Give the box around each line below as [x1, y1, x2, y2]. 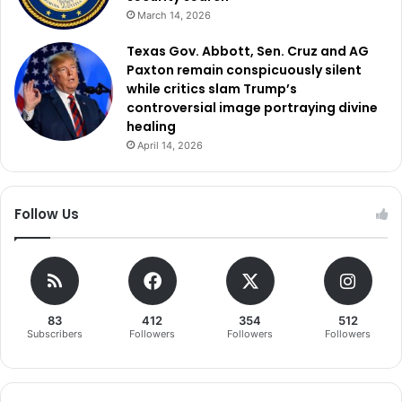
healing [127, 118, 176, 136]
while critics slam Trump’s [127, 80, 297, 99]
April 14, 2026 [137, 139, 203, 153]
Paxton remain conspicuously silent [127, 61, 362, 80]
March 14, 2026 [137, 9, 211, 22]
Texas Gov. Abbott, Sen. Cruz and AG [127, 42, 369, 61]
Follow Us [14, 205, 79, 224]
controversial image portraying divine [127, 99, 378, 118]
